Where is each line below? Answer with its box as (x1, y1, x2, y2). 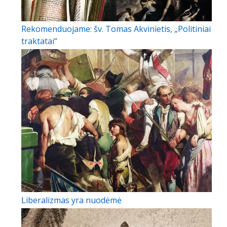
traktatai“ (21, 35, 59, 47)
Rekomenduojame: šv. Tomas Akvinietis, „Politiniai (21, 23, 211, 35)
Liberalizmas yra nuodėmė (21, 195, 122, 206)
